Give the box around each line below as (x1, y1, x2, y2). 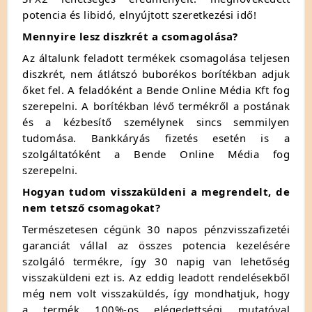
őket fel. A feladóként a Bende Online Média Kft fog (22, 82, 290, 97)
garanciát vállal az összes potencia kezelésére (22, 237, 290, 252)
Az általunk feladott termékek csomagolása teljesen (22, 50, 290, 65)
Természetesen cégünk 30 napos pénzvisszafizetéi (22, 221, 290, 236)
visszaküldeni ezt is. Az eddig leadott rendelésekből (22, 270, 290, 284)
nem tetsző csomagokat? (22, 200, 160, 214)
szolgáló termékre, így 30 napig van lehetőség (22, 253, 290, 268)
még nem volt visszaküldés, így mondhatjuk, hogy (22, 286, 290, 300)
